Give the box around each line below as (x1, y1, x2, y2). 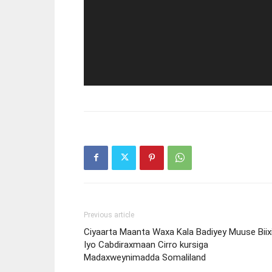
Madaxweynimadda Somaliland (84, 251, 206, 263)
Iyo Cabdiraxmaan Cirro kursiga (84, 239, 208, 250)
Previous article (84, 210, 134, 219)
